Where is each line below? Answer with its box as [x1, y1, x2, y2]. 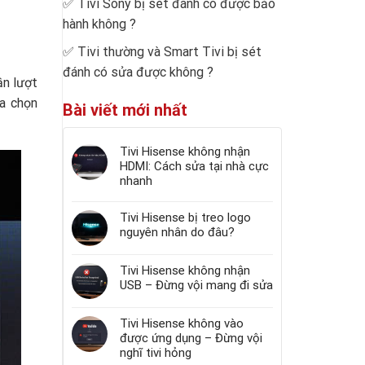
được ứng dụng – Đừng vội [120, 331, 262, 346]
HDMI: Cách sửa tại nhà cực [120, 159, 269, 174]
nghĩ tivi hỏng [120, 345, 191, 361]
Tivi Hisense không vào [120, 316, 244, 332]
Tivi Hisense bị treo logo [120, 210, 251, 226]
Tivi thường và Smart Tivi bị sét [77, 44, 262, 60]
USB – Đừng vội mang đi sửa [120, 278, 273, 293]
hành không [63, 15, 126, 32]
